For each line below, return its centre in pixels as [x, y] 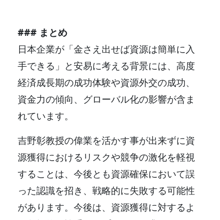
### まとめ [42, 32]
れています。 [46, 115]
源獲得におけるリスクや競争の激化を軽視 [106, 157]
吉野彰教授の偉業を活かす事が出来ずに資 [106, 140]
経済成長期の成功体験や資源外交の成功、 [106, 82]
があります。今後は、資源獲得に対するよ [106, 207]
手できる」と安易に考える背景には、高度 [106, 65]
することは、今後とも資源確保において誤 [106, 173]
